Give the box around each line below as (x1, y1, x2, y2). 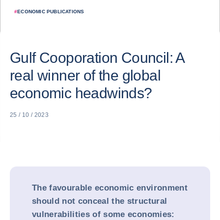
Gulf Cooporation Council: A (10, 50, 184, 66)
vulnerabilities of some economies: (32, 210, 175, 219)
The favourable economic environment (32, 183, 188, 192)
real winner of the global (10, 67, 161, 83)
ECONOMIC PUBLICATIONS (17, 9, 84, 14)
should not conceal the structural (32, 196, 167, 206)
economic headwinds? (10, 85, 152, 101)
